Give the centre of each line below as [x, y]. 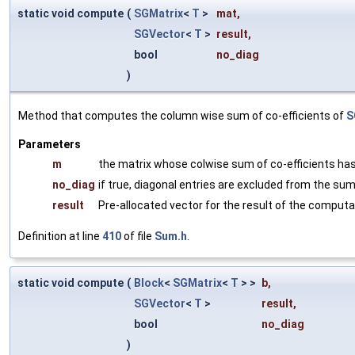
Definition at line [60, 236]
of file [138, 236]
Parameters [50, 144]
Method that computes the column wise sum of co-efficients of [182, 115]
